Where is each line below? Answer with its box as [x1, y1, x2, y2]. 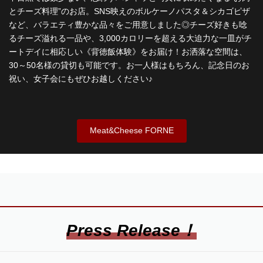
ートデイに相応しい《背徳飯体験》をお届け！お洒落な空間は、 [8, 47, 247, 57]
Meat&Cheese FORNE [89, 126, 174, 136]
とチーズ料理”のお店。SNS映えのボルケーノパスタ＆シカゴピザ [8, 6, 250, 16]
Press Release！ [66, 221, 197, 240]
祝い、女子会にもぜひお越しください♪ [8, 74, 153, 84]
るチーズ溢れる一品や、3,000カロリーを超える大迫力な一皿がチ [8, 33, 252, 43]
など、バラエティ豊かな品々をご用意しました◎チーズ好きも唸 [8, 20, 247, 30]
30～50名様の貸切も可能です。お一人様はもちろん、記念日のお [8, 60, 249, 70]
